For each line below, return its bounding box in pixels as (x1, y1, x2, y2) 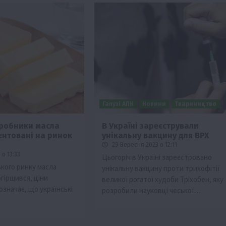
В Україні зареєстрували (101, 121, 199, 131)
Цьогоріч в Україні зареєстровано (101, 152, 212, 162)
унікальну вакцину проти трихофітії (101, 163, 220, 173)
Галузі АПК (102, 100, 134, 107)
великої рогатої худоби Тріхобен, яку (101, 174, 223, 184)
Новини (142, 100, 166, 107)
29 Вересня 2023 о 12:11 (110, 141, 177, 148)
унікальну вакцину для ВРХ (101, 130, 209, 140)
